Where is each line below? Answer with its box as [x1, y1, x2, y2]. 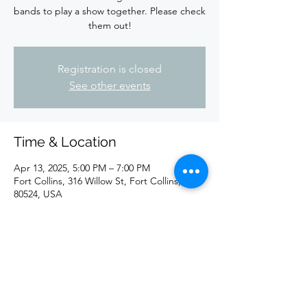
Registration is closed [58, 62, 162, 75]
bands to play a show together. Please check [14, 5, 206, 17]
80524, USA [14, 188, 62, 200]
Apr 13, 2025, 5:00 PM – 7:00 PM [14, 162, 150, 174]
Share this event [14, 262, 117, 278]
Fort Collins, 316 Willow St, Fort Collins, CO [14, 175, 199, 187]
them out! [88, 19, 132, 32]
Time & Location [14, 134, 116, 150]
